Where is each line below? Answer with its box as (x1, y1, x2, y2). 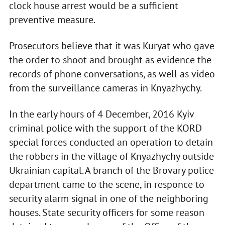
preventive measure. (9, 13, 95, 27)
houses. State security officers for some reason (9, 206, 204, 219)
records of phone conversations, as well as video (9, 67, 215, 81)
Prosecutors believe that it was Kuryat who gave (9, 39, 214, 53)
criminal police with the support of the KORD (9, 122, 202, 135)
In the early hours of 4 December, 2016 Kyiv (9, 107, 194, 121)
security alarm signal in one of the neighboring (9, 192, 208, 205)
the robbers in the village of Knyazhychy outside (9, 150, 214, 163)
